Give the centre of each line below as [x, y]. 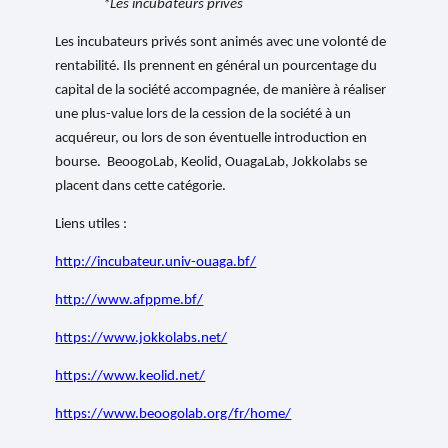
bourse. [81, 163]
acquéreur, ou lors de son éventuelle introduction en [211, 139]
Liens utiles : [91, 225]
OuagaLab [255, 163]
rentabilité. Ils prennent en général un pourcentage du [216, 67]
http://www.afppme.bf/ [129, 301]
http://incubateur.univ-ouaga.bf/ [156, 263]
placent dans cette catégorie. [141, 187]
